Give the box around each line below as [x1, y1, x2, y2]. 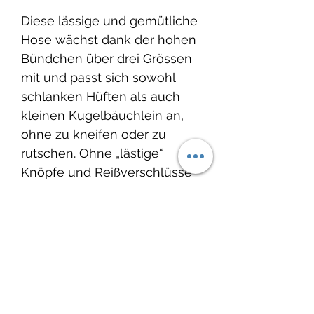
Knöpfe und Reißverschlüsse [21, 165, 192, 179]
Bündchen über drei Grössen [21, 51, 192, 66]
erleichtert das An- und [21, 221, 158, 236]
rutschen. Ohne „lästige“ [21, 146, 163, 161]
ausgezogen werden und [21, 203, 170, 217]
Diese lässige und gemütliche [21, 13, 198, 28]
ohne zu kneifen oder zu [21, 127, 166, 142]
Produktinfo [21, 285, 90, 300]
